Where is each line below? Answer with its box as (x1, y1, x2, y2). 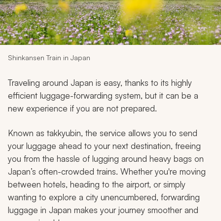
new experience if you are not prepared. (8, 103, 157, 113)
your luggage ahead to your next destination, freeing (8, 140, 201, 151)
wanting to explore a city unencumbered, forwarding (8, 191, 200, 202)
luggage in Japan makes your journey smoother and (8, 204, 198, 215)
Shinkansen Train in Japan (8, 53, 90, 62)
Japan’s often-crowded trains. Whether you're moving (8, 166, 206, 177)
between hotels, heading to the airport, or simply (8, 179, 185, 189)
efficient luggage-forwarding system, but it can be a (8, 90, 198, 101)
